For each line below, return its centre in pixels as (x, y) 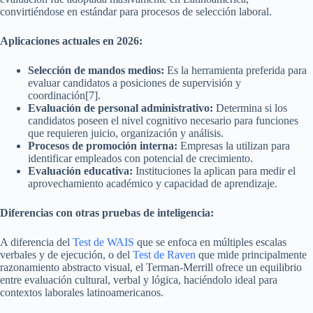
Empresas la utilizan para (234, 146)
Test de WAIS (103, 242)
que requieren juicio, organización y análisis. (126, 133)
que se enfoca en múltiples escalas (210, 242)
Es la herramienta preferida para (235, 71)
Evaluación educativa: (80, 171)
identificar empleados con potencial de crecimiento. (140, 159)
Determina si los (250, 108)
